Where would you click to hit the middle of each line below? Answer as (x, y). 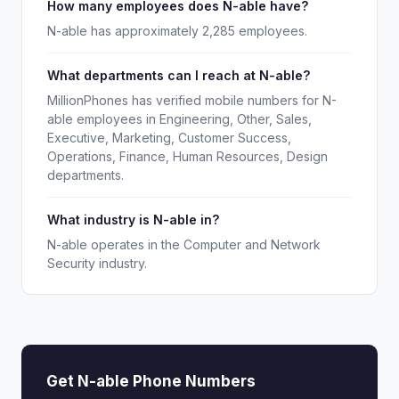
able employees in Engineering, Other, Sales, (179, 119)
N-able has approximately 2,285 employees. (177, 31)
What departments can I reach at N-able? (179, 75)
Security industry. (97, 263)
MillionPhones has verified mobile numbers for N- (192, 100)
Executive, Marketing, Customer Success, (169, 138)
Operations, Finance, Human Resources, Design (187, 156)
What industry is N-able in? (133, 220)
